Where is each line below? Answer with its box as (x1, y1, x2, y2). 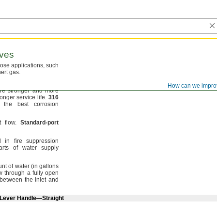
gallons (37, 163, 59, 170)
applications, (11, 62, 45, 69)
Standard (20, 119, 46, 126)
